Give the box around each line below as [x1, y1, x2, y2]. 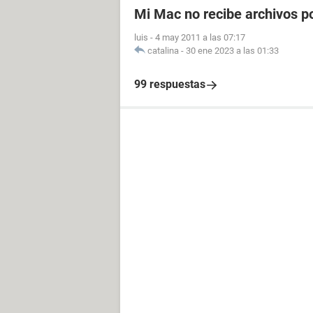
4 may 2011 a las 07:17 [155, 32, 245, 43]
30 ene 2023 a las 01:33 [186, 45, 279, 56]
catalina [147, 45, 179, 56]
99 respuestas [134, 78, 205, 91]
